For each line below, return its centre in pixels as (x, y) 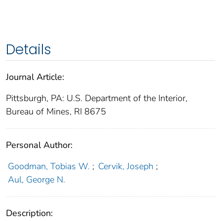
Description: (29, 213)
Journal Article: (35, 77)
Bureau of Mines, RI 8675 (56, 111)
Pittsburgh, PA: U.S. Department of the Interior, (97, 98)
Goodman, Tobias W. (49, 166)
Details (29, 49)
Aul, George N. (36, 179)
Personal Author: (39, 145)
